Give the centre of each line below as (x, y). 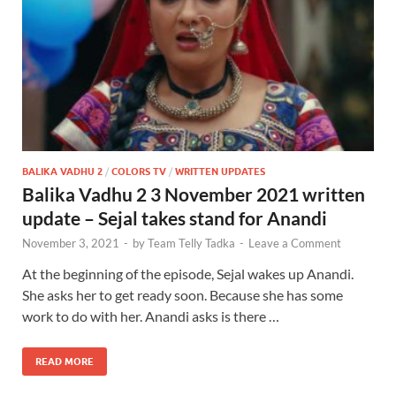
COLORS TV (139, 171)
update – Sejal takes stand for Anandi (175, 217)
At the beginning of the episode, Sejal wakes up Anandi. (188, 273)
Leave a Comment (295, 243)
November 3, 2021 (71, 243)
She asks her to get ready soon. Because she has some (183, 294)
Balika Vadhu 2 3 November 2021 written (194, 194)
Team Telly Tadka (191, 243)
